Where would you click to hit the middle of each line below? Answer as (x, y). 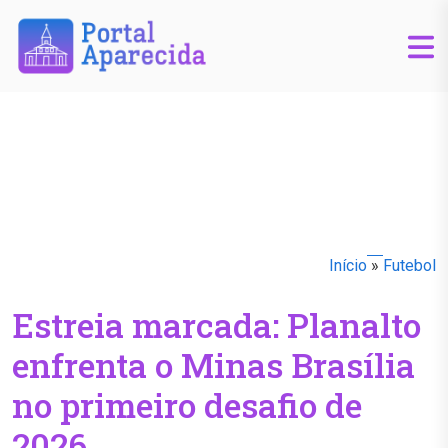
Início (348, 266)
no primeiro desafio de (187, 405)
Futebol (409, 266)
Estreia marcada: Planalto (216, 325)
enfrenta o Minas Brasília (213, 365)
